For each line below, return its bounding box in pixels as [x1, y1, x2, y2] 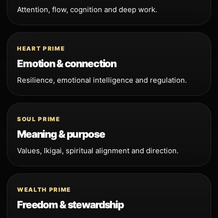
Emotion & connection [17, 57, 117, 70]
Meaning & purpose [17, 127, 105, 140]
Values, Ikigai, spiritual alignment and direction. [17, 145, 179, 155]
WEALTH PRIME [17, 186, 71, 193]
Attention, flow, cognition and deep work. [17, 4, 157, 14]
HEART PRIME [17, 45, 65, 52]
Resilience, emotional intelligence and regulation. [17, 75, 187, 85]
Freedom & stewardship [17, 198, 124, 211]
